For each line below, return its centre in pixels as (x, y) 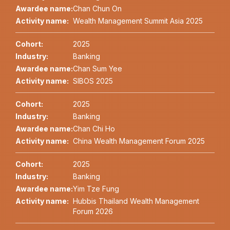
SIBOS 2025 (93, 81)
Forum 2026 (93, 212)
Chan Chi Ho (94, 129)
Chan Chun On (97, 9)
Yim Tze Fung (96, 189)
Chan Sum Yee (98, 69)
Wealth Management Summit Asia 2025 (138, 21)
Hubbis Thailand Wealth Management (136, 201)
